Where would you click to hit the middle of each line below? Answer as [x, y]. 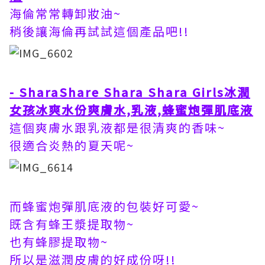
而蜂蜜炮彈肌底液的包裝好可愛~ [104, 206]
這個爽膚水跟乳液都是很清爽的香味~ [117, 127]
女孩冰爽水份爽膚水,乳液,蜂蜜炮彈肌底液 [131, 110]
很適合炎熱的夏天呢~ [72, 145]
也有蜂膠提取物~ [59, 242]
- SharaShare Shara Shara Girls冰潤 [130, 92]
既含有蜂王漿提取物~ [72, 224]
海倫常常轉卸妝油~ [65, 13]
